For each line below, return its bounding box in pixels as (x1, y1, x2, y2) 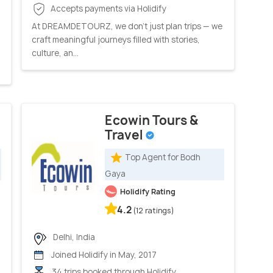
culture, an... (32, 48, 79, 59)
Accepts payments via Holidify (49, 3, 166, 15)
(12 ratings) (133, 205, 174, 216)
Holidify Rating (120, 186, 175, 197)
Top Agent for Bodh (125, 152, 200, 163)
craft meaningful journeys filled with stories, (32, 34, 200, 46)
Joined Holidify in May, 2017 (49, 249, 157, 260)
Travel (105, 127, 145, 144)
